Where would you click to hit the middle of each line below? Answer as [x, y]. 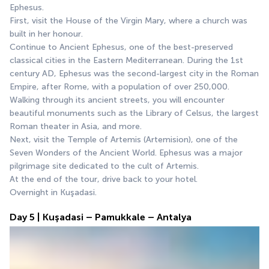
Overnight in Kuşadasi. [53, 193]
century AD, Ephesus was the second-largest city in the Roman [134, 74]
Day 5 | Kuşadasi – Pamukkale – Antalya [101, 217]
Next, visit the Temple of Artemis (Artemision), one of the [124, 140]
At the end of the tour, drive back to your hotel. [104, 180]
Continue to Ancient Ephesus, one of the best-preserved [121, 47]
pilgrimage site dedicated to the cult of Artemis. [104, 166]
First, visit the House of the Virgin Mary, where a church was [128, 21]
